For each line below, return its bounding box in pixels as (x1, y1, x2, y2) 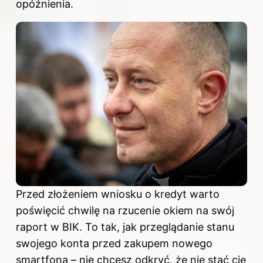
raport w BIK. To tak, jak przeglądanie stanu (16, 220, 234, 233)
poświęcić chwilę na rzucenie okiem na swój (16, 204, 234, 217)
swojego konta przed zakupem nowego (16, 237, 213, 249)
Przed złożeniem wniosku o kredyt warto (16, 187, 220, 200)
